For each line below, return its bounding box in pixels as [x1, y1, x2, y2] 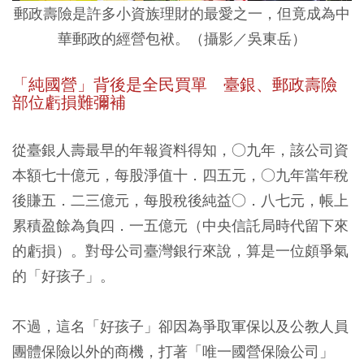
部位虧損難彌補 [12, 92, 126, 113]
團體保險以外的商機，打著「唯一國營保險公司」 [12, 341, 334, 361]
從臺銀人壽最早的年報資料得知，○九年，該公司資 [12, 140, 349, 159]
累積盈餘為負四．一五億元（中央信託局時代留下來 [12, 215, 349, 235]
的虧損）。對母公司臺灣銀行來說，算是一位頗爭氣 [12, 240, 349, 260]
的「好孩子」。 [12, 266, 115, 285]
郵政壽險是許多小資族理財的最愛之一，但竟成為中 [14, 3, 350, 23]
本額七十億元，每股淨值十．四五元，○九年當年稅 [12, 165, 349, 184]
